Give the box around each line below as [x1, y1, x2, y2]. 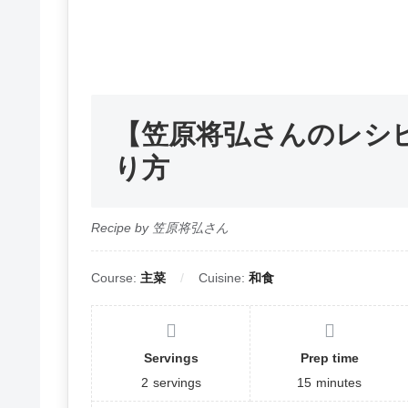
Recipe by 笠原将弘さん [91, 220, 229, 236]
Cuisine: [199, 270, 249, 286]
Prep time [300, 351, 359, 366]
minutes [316, 375, 362, 391]
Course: [91, 270, 140, 286]
